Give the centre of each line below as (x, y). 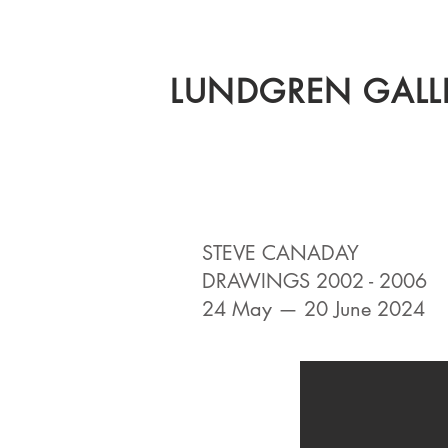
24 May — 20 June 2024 (313, 309)
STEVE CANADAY (280, 253)
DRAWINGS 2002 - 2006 (314, 281)
